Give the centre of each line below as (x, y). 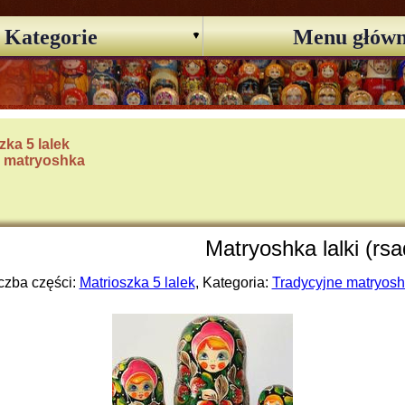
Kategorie (51, 37)
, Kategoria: (233, 283)
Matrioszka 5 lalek (137, 283)
